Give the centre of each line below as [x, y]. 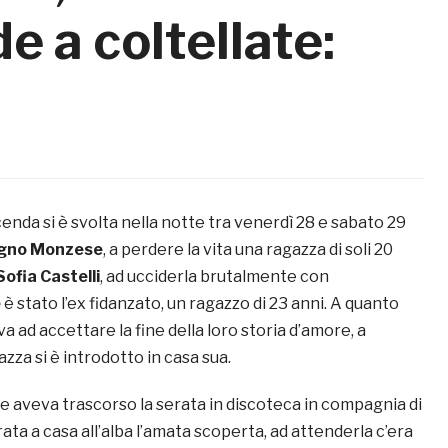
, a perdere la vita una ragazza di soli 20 [248, 250]
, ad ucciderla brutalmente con [214, 277]
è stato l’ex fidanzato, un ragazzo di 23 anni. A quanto [201, 304]
